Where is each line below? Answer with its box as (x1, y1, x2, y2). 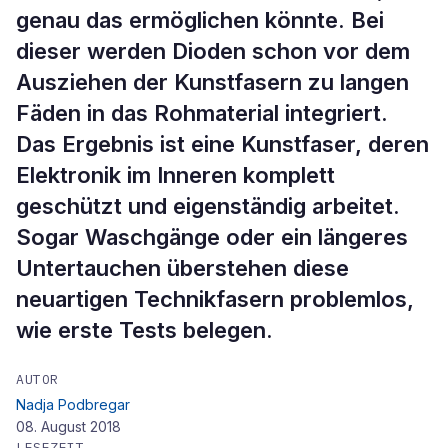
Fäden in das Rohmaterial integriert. (16, 100, 388, 126)
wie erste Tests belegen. (16, 317, 273, 343)
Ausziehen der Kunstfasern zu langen (16, 69, 409, 95)
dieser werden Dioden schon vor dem (16, 38, 410, 64)
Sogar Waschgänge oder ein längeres (16, 224, 408, 250)
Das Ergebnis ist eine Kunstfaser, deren (16, 131, 429, 157)
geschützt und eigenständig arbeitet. (16, 193, 400, 219)
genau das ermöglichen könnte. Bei (16, 7, 384, 33)
